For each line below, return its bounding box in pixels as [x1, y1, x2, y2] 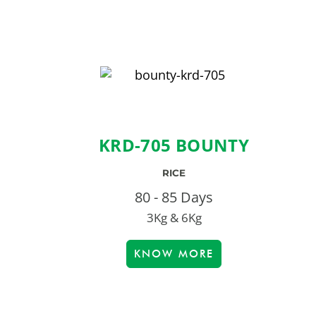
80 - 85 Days [135, 188, 213, 207]
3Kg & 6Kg [146, 209, 202, 226]
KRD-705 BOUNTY [98, 133, 250, 157]
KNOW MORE [134, 248, 214, 261]
